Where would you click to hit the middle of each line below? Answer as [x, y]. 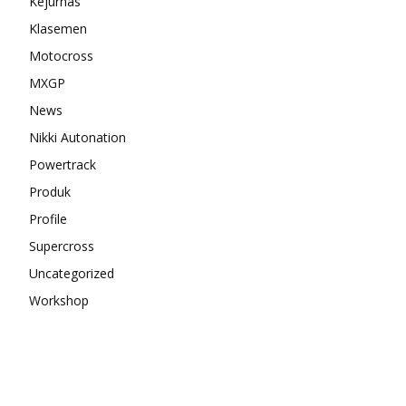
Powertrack [63, 164]
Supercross [62, 246]
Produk [50, 191]
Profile [48, 218]
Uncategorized [72, 273]
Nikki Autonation [77, 137]
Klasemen [58, 28]
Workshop [59, 300]
